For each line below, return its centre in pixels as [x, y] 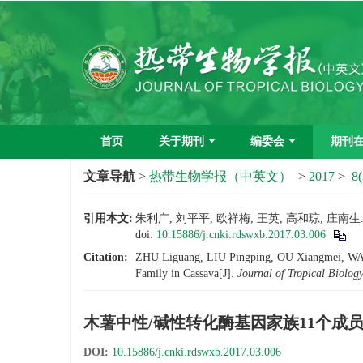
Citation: [106, 257]
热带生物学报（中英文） [220, 176]
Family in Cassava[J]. [186, 273]
